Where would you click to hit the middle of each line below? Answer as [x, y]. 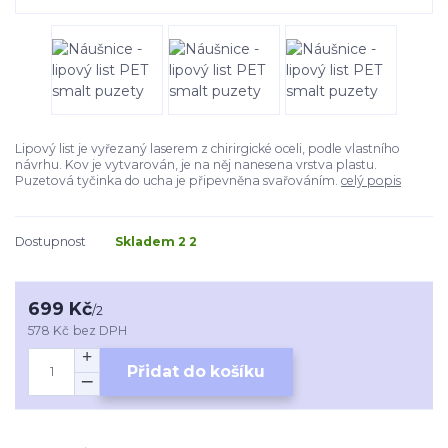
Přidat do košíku [196, 371]
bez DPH [100, 330]
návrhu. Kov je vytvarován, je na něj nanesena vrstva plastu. [196, 165]
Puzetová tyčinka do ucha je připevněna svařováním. [178, 181]
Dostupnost [50, 241]
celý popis [371, 181]
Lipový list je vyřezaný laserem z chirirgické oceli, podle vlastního [207, 149]
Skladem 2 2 [156, 241]
